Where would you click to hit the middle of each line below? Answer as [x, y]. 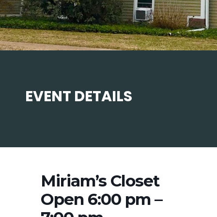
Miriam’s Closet [100, 181]
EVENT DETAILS [78, 96]
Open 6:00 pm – [101, 199]
